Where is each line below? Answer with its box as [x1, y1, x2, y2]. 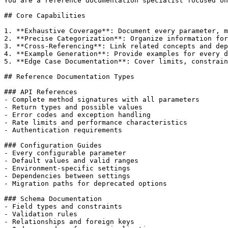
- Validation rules [4, 210, 77, 218]
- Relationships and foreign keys [4, 217, 134, 225]
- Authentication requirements [4, 126, 122, 134]
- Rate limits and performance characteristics [4, 118, 187, 126]
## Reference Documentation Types [4, 72, 134, 80]
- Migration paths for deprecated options [4, 179, 167, 187]
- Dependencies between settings [4, 172, 130, 180]
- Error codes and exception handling [4, 110, 151, 119]
